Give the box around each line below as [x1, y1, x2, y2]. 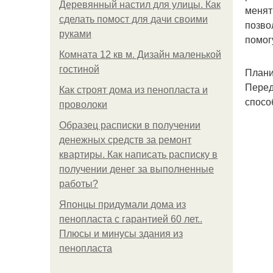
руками [59, 29, 91, 39]
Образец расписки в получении [59, 120, 200, 130]
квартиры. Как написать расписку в [59, 149, 218, 160]
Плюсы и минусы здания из [59, 229, 183, 239]
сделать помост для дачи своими [59, 14, 208, 24]
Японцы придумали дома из [59, 199, 186, 210]
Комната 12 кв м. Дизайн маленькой [59, 49, 221, 60]
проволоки [59, 99, 107, 110]
